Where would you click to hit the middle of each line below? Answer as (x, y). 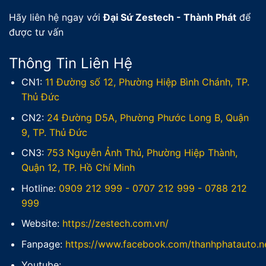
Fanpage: (43, 244)
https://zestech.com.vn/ (115, 224)
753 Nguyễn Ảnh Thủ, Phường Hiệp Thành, (142, 153)
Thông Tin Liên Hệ (71, 64)
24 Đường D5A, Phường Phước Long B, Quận (148, 117)
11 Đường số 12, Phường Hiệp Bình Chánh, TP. (147, 82)
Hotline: (40, 188)
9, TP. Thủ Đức (54, 132)
